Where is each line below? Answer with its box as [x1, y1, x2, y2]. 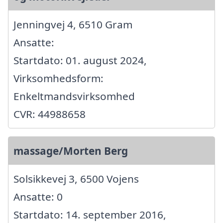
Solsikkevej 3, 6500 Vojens [13, 171, 139, 186]
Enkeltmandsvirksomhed [13, 89, 135, 103]
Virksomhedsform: [13, 71, 104, 85]
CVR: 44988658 [13, 107, 86, 121]
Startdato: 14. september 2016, [13, 207, 166, 222]
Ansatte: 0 [13, 189, 63, 204]
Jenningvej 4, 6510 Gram [13, 17, 132, 31]
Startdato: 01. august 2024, [13, 53, 147, 67]
